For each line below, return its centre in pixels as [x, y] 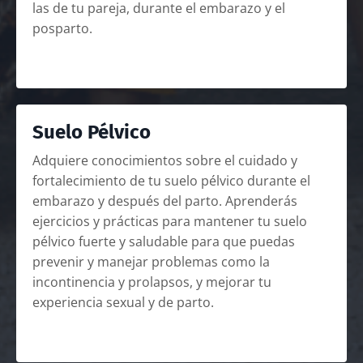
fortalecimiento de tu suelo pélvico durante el [171, 181]
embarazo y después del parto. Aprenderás [165, 201]
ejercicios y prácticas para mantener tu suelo [170, 222]
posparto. [62, 29]
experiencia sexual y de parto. [123, 303]
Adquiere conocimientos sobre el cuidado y [165, 161]
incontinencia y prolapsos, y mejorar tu [152, 282]
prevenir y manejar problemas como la [151, 262]
